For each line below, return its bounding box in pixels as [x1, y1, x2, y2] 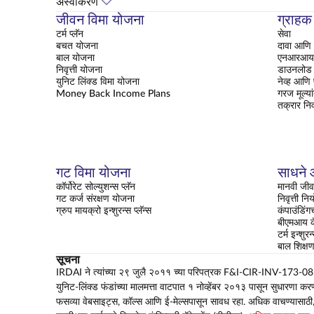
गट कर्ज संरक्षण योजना [56, 193, 135, 204]
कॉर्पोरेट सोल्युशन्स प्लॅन [56, 182, 135, 192]
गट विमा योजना [56, 165, 131, 180]
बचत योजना [56, 41, 98, 51]
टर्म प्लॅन [56, 29, 83, 39]
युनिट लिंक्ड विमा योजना [56, 76, 139, 87]
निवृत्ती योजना [56, 64, 102, 75]
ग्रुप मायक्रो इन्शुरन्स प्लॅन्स [56, 205, 151, 216]
